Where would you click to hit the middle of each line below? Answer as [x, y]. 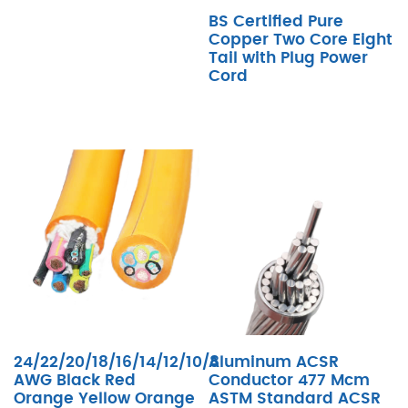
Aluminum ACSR [274, 362]
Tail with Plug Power [288, 58]
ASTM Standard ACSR [295, 398]
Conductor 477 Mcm [289, 380]
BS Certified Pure [276, 21]
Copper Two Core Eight [301, 40]
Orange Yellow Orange [104, 398]
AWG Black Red [75, 380]
